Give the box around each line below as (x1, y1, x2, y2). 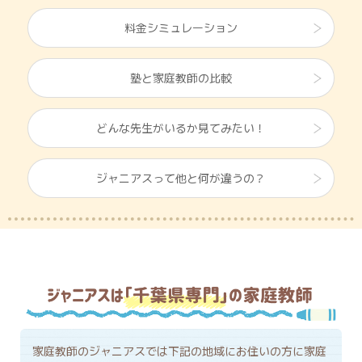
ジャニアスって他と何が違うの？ (96, 169, 266, 186)
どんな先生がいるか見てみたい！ (96, 119, 266, 136)
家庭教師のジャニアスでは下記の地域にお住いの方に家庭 (32, 343, 326, 360)
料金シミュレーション (124, 19, 238, 36)
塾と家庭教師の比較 (130, 69, 232, 86)
